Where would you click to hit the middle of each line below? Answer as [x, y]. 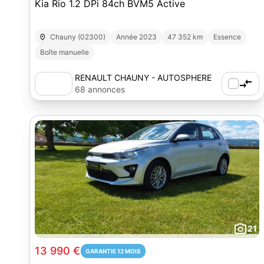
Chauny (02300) [78, 37]
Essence [227, 37]
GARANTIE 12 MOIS [113, 251]
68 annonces [100, 89]
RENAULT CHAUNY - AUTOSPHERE [143, 77]
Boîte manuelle [65, 52]
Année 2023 [137, 37]
